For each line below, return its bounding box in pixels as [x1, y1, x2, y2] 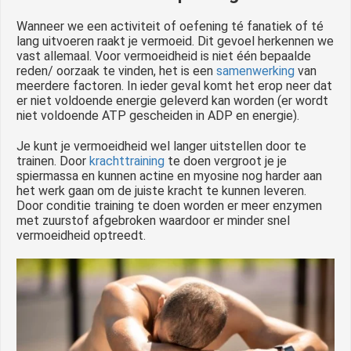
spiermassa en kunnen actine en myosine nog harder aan [16, 168, 322, 183]
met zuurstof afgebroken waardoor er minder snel [16, 212, 290, 228]
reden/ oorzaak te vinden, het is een [16, 63, 216, 78]
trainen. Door [16, 153, 89, 168]
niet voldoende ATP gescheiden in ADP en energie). [16, 107, 299, 123]
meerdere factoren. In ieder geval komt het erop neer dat [16, 78, 332, 93]
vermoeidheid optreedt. [16, 227, 146, 243]
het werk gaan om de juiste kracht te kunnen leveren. [16, 183, 306, 198]
